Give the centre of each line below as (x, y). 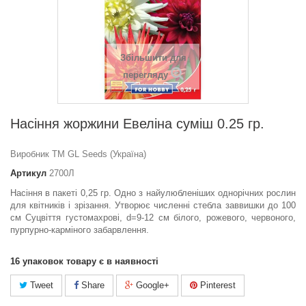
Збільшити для (153, 58)
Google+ (151, 286)
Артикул (28, 173)
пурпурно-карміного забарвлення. (80, 230)
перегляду (145, 75)
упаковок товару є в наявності (91, 262)
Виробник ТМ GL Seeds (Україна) (78, 154)
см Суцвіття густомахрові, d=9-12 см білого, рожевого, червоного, (153, 218)
